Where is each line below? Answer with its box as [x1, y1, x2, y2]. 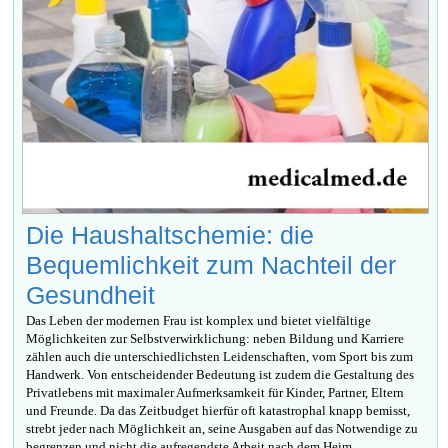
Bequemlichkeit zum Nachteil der [26, 251, 397, 280]
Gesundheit [26, 281, 156, 310]
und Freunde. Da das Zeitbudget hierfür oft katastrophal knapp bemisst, [26, 403, 411, 419]
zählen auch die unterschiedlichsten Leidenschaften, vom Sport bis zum [26, 349, 414, 365]
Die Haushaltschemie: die [26, 221, 315, 250]
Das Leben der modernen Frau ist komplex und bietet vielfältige [26, 313, 372, 329]
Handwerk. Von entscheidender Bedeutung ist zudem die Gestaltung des [26, 367, 415, 383]
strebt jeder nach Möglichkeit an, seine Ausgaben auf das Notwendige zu [26, 421, 419, 437]
